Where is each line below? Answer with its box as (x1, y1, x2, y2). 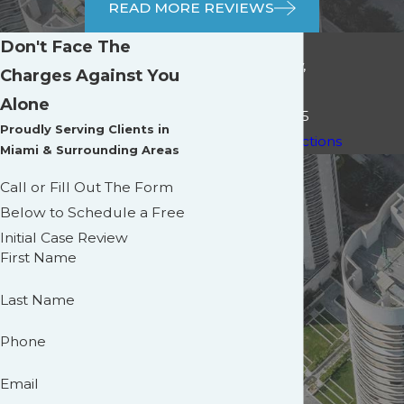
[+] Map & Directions (202, 133, 342, 151)
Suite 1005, (202, 82, 278, 100)
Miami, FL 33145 (202, 107, 309, 125)
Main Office (202, 34, 290, 52)
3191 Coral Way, (202, 57, 306, 75)
